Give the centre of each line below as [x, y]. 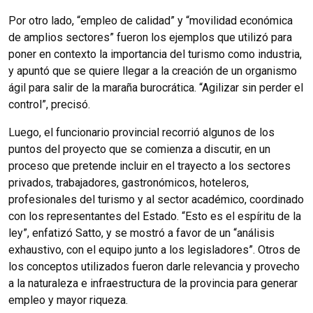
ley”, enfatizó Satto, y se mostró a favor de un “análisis [141, 233]
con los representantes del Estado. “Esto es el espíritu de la [155, 216]
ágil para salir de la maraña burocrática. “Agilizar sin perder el [156, 87]
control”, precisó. [49, 104]
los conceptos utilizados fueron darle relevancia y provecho [154, 266]
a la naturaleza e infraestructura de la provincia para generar [153, 283]
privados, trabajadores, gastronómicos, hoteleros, [129, 182]
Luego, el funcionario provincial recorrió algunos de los [141, 132]
